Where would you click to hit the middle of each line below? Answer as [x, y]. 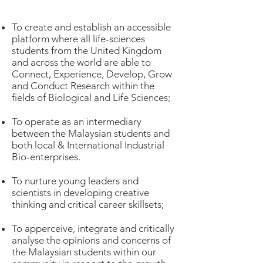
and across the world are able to [81, 62]
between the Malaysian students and [91, 133]
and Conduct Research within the [83, 86]
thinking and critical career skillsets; [88, 204]
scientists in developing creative [80, 193]
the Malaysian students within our [84, 252]
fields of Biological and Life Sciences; [91, 97]
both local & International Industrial [88, 145]
